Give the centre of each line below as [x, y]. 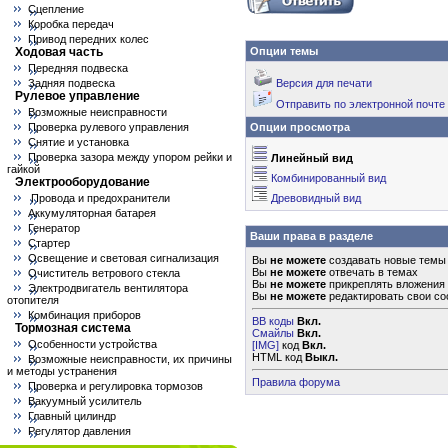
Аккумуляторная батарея [92, 213]
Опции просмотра [300, 127]
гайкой [23, 169]
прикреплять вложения [385, 284]
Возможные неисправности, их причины [130, 359]
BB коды [273, 321]
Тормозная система [73, 328]
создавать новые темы [386, 260]
